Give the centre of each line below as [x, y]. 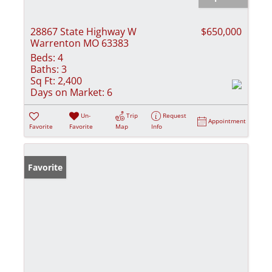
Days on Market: [67, 92]
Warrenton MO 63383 [80, 43]
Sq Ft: [43, 80]
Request [175, 115]
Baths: [45, 69]
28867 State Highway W [83, 31]
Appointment [227, 121]
